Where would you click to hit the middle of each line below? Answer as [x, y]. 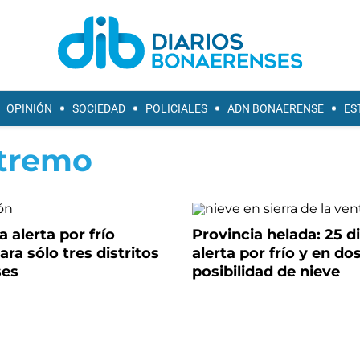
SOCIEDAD [99, 108]
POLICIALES [176, 108]
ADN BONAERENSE [276, 108]
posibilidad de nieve [266, 272]
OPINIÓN [29, 108]
